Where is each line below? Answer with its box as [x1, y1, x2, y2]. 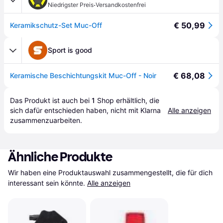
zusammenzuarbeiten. [10, 116, 82, 124]
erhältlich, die [114, 96, 159, 105]
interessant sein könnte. [8, 179, 85, 187]
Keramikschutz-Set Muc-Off [10, 21, 102, 29]
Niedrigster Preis [48, 1, 94, 8]
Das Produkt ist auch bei [10, 96, 92, 105]
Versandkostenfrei [96, 1, 146, 8]
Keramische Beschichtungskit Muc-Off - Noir [10, 71, 156, 80]
